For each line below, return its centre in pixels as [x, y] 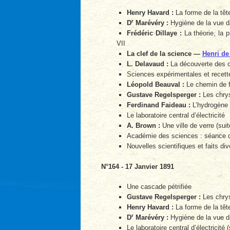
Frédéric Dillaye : [154, 33]
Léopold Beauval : [156, 85]
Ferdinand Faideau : [159, 105]
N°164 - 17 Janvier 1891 [138, 166]
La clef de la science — [165, 54]
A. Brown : [143, 126]
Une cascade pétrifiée [159, 187]
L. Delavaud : [148, 64]
